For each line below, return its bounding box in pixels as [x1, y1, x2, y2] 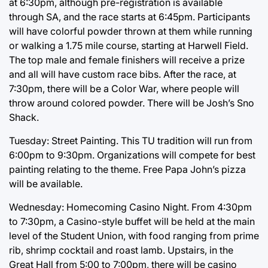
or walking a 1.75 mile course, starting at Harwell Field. [9, 39, 248, 51]
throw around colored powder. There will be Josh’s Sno [9, 96, 254, 109]
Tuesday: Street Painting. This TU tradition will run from [9, 134, 252, 147]
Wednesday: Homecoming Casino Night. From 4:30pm [9, 200, 252, 213]
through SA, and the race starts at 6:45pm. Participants [9, 10, 250, 23]
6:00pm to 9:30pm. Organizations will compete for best [9, 148, 255, 161]
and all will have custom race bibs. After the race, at [9, 68, 236, 80]
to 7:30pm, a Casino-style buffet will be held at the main [9, 215, 255, 227]
